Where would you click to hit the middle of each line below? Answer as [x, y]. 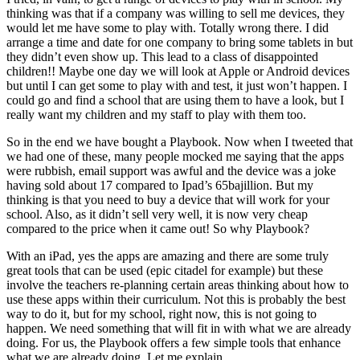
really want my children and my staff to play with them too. [156, 114]
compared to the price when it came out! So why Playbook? [158, 228]
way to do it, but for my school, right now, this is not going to [162, 313]
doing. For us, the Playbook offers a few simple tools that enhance [174, 342]
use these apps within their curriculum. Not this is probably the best [176, 299]
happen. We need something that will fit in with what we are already [179, 328]
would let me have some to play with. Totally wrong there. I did [168, 27]
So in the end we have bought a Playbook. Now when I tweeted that [180, 141]
